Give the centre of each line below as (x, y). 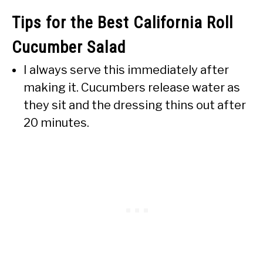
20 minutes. (56, 123)
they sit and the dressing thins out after (135, 105)
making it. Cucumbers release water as (132, 88)
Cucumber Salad (69, 48)
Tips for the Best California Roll (122, 23)
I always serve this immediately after (126, 70)
